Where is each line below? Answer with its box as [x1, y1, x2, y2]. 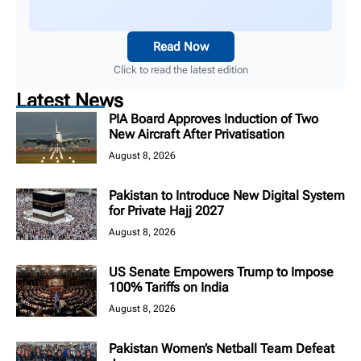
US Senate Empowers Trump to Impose [109, 264, 334, 280]
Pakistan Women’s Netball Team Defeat [109, 341, 334, 357]
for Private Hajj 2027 [109, 203, 224, 219]
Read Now [152, 39, 209, 55]
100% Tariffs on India [109, 280, 229, 296]
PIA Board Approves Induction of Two [109, 111, 318, 127]
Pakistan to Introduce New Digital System [109, 188, 345, 204]
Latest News [16, 89, 123, 113]
